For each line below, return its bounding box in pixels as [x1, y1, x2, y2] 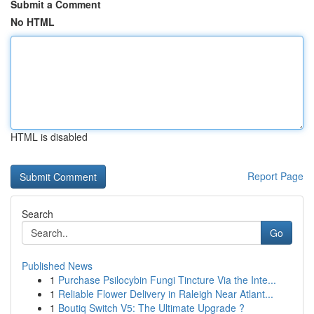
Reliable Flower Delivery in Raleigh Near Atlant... [58, 287, 273, 301]
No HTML [11, 15, 55, 29]
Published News [22, 259, 93, 273]
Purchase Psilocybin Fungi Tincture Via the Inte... [58, 273, 276, 287]
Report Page [247, 169, 303, 183]
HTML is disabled [11, 130, 88, 144]
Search [22, 207, 53, 221]
